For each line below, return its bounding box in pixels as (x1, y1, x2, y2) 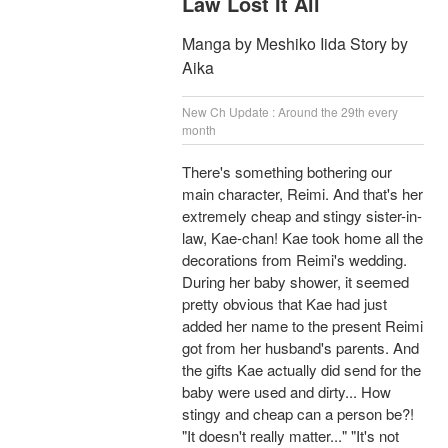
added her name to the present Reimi (182, 315, 423, 337)
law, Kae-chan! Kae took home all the (182, 227, 423, 249)
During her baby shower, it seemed (182, 271, 409, 293)
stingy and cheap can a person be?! (182, 403, 414, 425)
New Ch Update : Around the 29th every (182, 103, 398, 121)
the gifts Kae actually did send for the (182, 359, 421, 381)
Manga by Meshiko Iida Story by (182, 32, 408, 56)
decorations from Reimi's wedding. (182, 249, 407, 271)
